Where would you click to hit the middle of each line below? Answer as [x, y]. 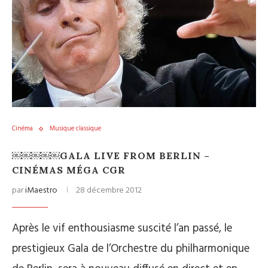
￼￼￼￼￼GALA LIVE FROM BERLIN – [111, 156]
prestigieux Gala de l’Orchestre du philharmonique [131, 249]
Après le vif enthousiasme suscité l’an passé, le [122, 229]
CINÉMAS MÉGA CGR [69, 170]
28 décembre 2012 [109, 191]
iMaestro [41, 191]
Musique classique [75, 129]
